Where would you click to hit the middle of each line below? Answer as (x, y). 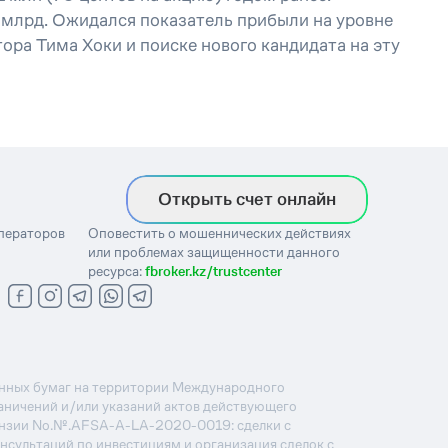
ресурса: (116, 271)
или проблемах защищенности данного (213, 252)
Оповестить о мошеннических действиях (219, 233)
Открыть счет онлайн (247, 199)
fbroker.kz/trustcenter (213, 271)
